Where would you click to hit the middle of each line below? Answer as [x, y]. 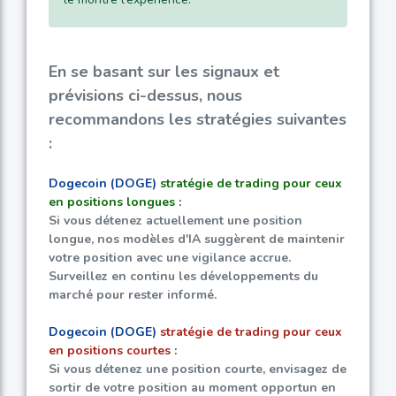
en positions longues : [115, 202]
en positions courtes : [113, 351]
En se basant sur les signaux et [164, 72]
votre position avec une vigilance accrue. [170, 258]
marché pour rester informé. [133, 295]
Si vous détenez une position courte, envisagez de [198, 369]
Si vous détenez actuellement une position [175, 221]
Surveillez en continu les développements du [183, 277]
